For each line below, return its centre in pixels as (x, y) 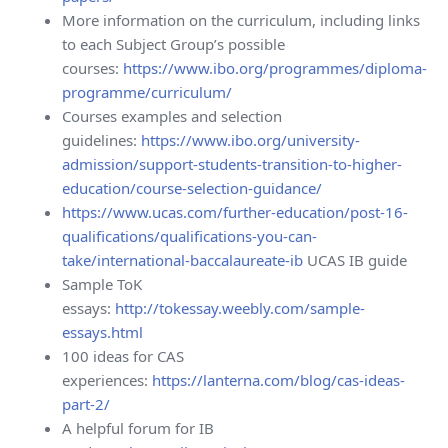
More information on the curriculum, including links (241, 20)
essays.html (103, 332)
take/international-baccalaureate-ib (183, 260)
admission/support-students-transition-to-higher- (232, 164)
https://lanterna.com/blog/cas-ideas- (279, 380)
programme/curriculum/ (147, 92)
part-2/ (86, 404)
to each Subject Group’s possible (174, 44)
